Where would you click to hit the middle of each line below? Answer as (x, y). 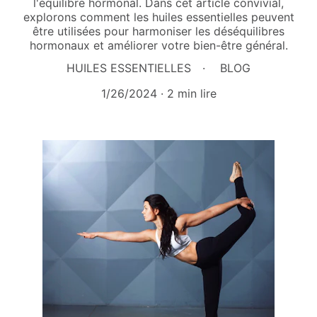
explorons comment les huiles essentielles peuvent (158, 17)
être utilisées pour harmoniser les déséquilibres (158, 31)
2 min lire (191, 93)
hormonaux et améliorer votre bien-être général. (158, 45)
